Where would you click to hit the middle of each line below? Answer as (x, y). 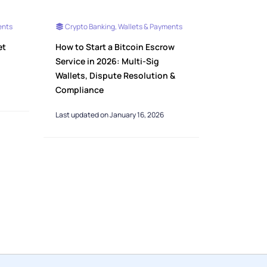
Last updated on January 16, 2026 (109, 115)
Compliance (79, 90)
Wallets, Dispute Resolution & (115, 76)
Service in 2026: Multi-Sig (107, 61)
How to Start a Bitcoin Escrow (115, 47)
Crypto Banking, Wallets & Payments (123, 27)
